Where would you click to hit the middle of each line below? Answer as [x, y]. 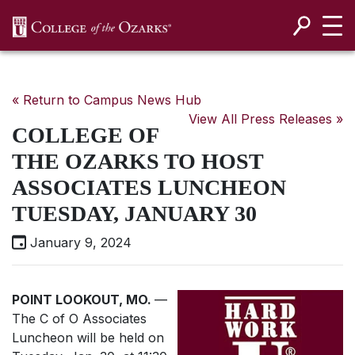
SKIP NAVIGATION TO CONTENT [187, 45]
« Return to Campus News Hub [107, 100]
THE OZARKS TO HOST [137, 161]
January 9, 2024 [79, 242]
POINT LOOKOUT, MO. [83, 300]
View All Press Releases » [266, 119]
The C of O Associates [79, 319]
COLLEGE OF [85, 135]
